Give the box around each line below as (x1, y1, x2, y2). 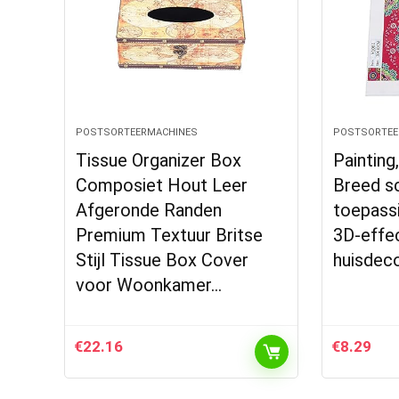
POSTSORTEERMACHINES (76, 126, 199, 138)
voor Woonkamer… (76, 274, 223, 296)
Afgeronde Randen (76, 199, 223, 221)
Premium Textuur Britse (76, 224, 264, 246)
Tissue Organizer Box (76, 150, 242, 171)
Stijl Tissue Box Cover (76, 249, 249, 271)
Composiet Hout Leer (76, 175, 248, 196)
